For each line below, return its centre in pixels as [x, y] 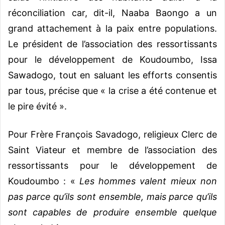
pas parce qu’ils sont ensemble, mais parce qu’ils [113, 197]
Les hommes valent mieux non [148, 181]
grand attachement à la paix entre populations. [113, 29]
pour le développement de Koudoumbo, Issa [113, 60]
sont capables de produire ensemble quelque [113, 212]
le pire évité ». [37, 106]
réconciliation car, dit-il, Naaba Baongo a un [113, 13]
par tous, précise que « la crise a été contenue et [113, 91]
